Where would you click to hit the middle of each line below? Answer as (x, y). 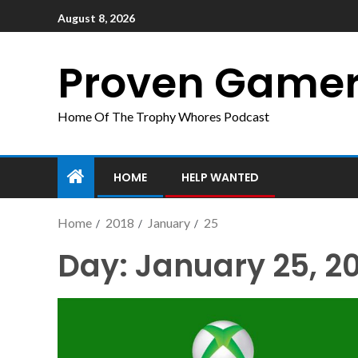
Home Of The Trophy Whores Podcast (163, 116)
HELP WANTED (220, 177)
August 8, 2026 (96, 18)
